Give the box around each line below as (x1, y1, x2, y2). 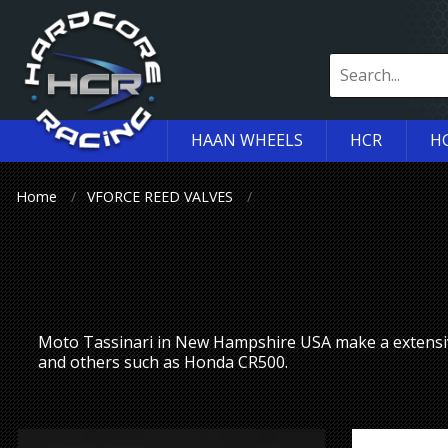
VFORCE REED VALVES (87, 186, 234, 206)
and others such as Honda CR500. (38, 351, 288, 374)
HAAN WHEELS (191, 129, 304, 152)
